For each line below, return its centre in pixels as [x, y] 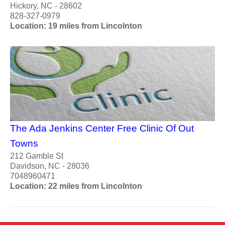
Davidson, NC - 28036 [50, 166]
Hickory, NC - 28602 [46, 6]
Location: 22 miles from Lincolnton [76, 186]
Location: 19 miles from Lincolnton [76, 26]
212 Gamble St [37, 156]
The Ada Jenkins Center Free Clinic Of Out [102, 129]
